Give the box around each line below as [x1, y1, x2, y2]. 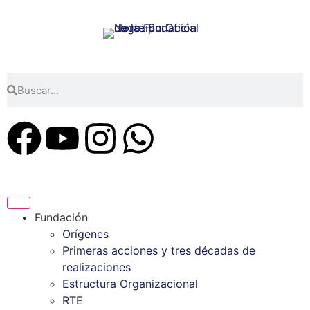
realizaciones [62, 260, 131, 274]
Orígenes [62, 227, 109, 241]
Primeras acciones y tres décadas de [62, 244, 255, 257]
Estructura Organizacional [62, 277, 198, 291]
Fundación [35, 210, 88, 224]
